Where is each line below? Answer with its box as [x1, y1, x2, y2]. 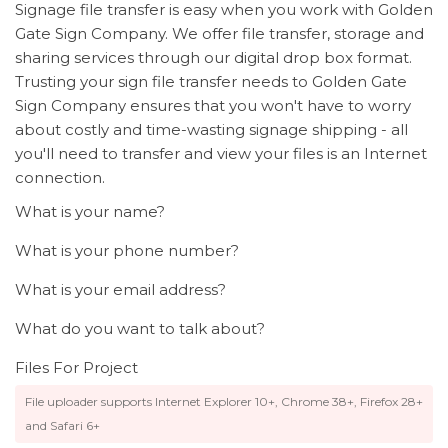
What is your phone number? [15, 241, 239, 261]
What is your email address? [15, 280, 226, 300]
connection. [15, 168, 105, 188]
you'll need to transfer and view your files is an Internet [15, 144, 427, 164]
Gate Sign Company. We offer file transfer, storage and [15, 24, 424, 44]
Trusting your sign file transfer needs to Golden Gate [15, 72, 407, 92]
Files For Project [15, 358, 138, 378]
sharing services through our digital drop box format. [15, 48, 412, 68]
